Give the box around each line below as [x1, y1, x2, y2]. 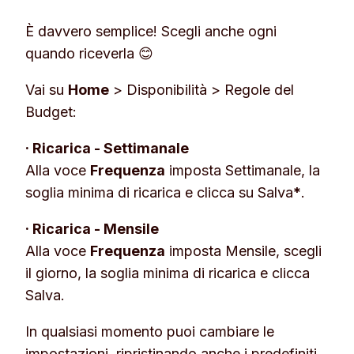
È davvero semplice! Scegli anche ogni [25, 22, 277, 40]
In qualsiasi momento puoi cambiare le [25, 322, 274, 340]
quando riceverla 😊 [25, 44, 153, 62]
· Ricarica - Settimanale [25, 139, 189, 156]
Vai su [25, 81, 68, 98]
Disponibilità [126, 81, 207, 98]
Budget [25, 103, 73, 120]
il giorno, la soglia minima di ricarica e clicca [25, 264, 310, 281]
